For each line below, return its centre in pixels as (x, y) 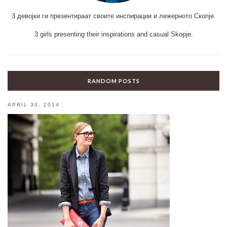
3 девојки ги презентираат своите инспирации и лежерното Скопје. (113, 16)
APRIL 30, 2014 (34, 104)
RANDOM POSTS (113, 81)
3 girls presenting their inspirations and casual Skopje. (113, 34)
